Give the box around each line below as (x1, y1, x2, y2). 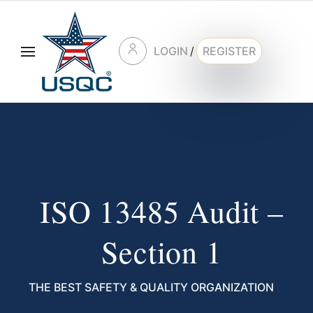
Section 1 (101, 231, 222, 272)
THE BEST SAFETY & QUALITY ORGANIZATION (29, 280, 274, 294)
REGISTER (203, 44, 256, 58)
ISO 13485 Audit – (40, 191, 284, 231)
